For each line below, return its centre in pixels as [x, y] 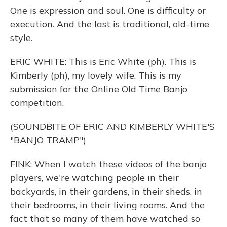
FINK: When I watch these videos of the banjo [108, 164]
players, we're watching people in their [94, 178]
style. [21, 38]
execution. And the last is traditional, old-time [110, 24]
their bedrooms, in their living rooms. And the [107, 205]
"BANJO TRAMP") [48, 140]
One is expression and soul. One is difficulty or [108, 10]
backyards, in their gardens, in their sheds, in [106, 191]
